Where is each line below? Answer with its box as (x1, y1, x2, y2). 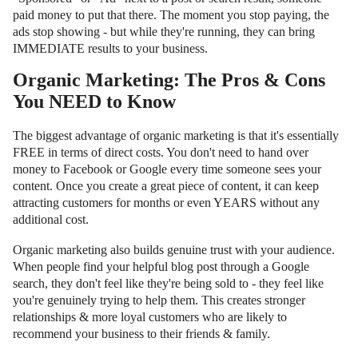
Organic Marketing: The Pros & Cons (13, 69, 325, 90)
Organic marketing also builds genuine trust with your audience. (13, 242, 335, 257)
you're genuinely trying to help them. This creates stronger (13, 292, 305, 307)
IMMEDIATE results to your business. (13, 41, 208, 55)
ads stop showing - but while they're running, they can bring (13, 24, 315, 38)
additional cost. (13, 212, 89, 226)
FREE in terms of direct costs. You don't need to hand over (13, 145, 308, 159)
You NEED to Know (13, 90, 176, 112)
